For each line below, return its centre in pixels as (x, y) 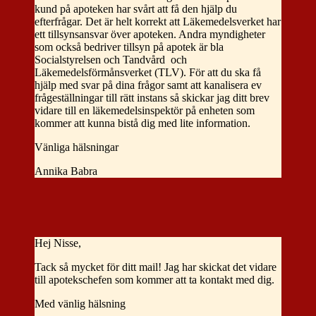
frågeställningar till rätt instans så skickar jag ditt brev (152, 98)
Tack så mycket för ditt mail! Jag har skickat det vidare (156, 267)
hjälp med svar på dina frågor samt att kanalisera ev (148, 85)
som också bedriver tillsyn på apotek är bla (129, 47)
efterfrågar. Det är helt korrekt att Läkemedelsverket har (158, 22)
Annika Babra (66, 171)
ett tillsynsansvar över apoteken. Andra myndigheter (150, 35)
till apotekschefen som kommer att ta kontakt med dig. (154, 280)
